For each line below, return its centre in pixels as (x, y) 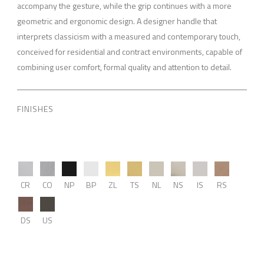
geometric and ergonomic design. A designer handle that (117, 21)
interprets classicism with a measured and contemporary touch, (128, 36)
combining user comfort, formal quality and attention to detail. (124, 67)
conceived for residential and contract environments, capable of (129, 51)
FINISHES (35, 108)
